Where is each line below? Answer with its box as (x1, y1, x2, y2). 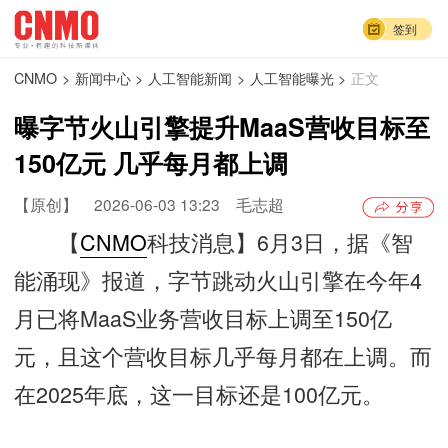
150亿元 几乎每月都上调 (14, 144, 289, 181)
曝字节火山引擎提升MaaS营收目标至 (14, 108, 431, 145)
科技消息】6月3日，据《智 (147, 225, 414, 257)
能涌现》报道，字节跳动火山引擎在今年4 (14, 263, 423, 295)
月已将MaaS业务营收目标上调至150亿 (14, 301, 393, 333)
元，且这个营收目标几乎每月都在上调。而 (14, 339, 433, 371)
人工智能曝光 (249, 68, 334, 89)
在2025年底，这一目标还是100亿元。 (14, 377, 385, 409)
